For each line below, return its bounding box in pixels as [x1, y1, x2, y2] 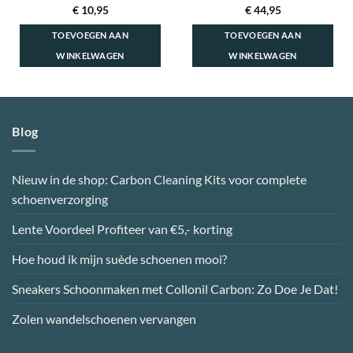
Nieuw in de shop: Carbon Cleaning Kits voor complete [12, 171, 307, 187]
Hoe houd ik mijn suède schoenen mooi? [12, 251, 227, 266]
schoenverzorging [12, 191, 108, 206]
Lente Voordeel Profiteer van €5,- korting [12, 221, 232, 236]
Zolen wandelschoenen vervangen [12, 310, 196, 326]
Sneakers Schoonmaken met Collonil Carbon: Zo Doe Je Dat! [12, 281, 338, 296]
